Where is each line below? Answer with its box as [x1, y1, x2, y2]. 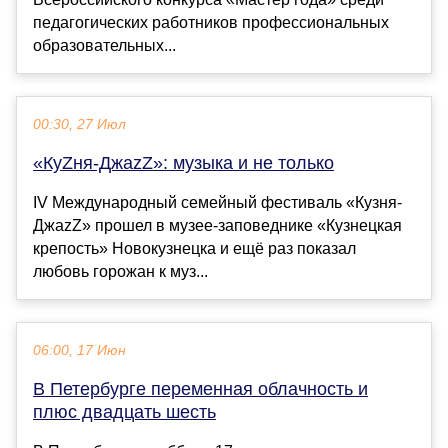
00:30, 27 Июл [33, 116, 126, 132]
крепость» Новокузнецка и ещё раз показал [33, 239, 356, 257]
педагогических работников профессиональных [33, 13, 389, 31]
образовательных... [33, 36, 176, 54]
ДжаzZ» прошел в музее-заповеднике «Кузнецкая [33, 216, 402, 234]
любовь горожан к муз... [33, 262, 208, 280]
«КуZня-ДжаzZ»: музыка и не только [33, 152, 334, 173]
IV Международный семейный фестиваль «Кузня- [33, 193, 402, 211]
